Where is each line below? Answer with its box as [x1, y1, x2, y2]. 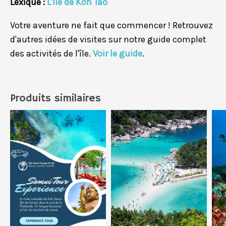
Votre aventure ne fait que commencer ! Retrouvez [10, 19, 213, 31]
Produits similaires [10, 91, 101, 105]
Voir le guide [93, 47, 142, 59]
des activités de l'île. [10, 47, 93, 59]
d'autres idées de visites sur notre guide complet [10, 33, 206, 45]
